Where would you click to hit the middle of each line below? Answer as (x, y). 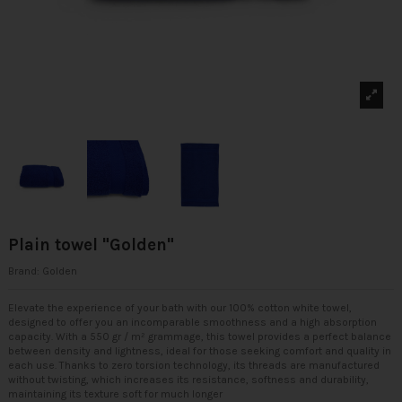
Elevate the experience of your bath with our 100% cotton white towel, (180, 307)
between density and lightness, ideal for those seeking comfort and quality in (200, 350)
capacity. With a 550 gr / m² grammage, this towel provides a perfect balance (200, 336)
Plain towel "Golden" (91, 245)
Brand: (24, 271)
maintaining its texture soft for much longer (115, 393)
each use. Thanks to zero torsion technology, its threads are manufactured (194, 365)
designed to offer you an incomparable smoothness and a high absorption (192, 322)
